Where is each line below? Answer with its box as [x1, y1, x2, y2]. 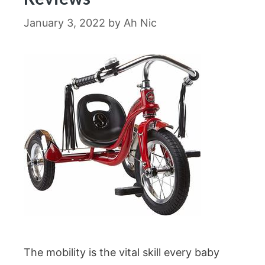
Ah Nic [124, 17, 157, 29]
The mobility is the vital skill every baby [24, 246, 219, 258]
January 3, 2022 [24, 17, 105, 29]
